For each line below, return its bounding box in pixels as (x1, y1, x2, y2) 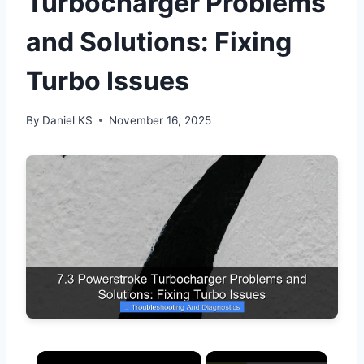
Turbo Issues (26, 65, 189, 97)
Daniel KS (42, 113, 93, 127)
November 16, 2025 (109, 113, 212, 127)
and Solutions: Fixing (26, 26, 292, 58)
